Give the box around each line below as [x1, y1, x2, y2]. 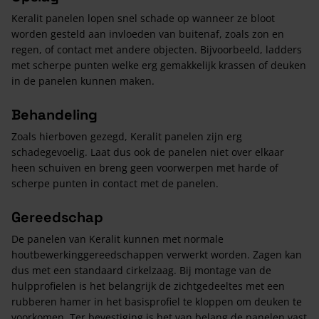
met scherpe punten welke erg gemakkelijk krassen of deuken [11, 58, 306, 72]
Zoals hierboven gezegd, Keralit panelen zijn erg [11, 129, 242, 143]
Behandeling [11, 105, 98, 124]
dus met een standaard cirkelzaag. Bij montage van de [11, 263, 271, 277]
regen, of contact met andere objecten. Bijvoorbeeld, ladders [11, 42, 302, 56]
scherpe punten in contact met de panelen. [11, 176, 221, 190]
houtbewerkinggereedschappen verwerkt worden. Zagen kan [11, 247, 302, 261]
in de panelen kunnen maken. [11, 73, 157, 88]
